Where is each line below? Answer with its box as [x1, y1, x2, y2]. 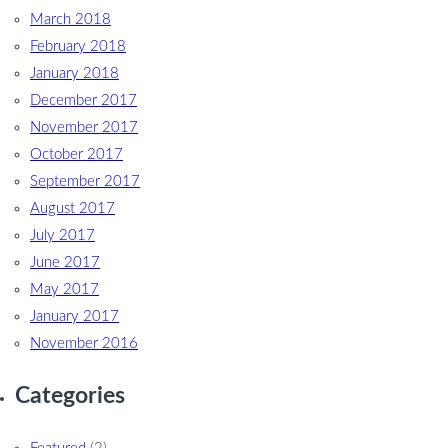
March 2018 [30, 12, 111, 28]
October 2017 [30, 147, 123, 163]
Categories [15, 385, 125, 408]
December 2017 [30, 93, 137, 109]
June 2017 [30, 255, 100, 271]
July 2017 [30, 228, 95, 244]
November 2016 [30, 336, 138, 352]
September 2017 [30, 174, 140, 190]
